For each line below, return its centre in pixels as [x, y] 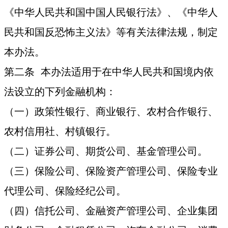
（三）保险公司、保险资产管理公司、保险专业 [111, 171]
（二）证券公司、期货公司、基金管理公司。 [106, 151]
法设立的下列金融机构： [60, 92]
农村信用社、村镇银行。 [60, 132]
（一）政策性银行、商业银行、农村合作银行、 [111, 112]
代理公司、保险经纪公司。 [65, 191]
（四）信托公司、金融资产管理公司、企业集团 [111, 211]
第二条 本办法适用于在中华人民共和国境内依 [109, 72]
